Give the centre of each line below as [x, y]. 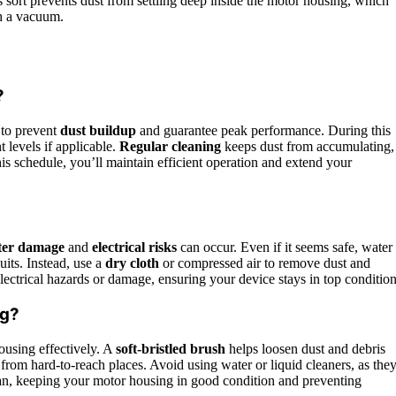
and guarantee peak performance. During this [263, 130]
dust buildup [98, 130]
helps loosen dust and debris [305, 348]
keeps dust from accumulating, [308, 146]
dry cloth [132, 263]
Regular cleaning [170, 146]
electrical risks [134, 247]
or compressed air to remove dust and [265, 263]
